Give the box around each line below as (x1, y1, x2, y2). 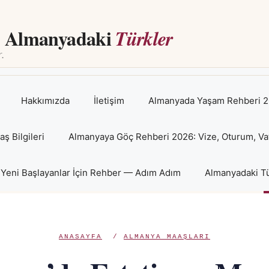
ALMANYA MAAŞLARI (124, 233, 210, 240)
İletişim (93, 95, 124, 106)
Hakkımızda (20, 95, 70, 106)
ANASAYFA (59, 233, 102, 240)
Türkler (115, 25, 173, 52)
